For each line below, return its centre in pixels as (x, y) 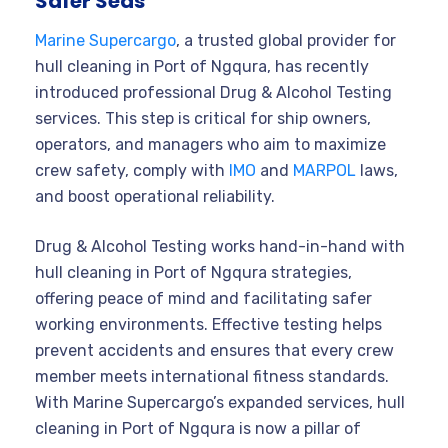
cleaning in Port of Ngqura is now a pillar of (198, 428)
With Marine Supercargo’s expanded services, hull (220, 402)
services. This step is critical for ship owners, (203, 118)
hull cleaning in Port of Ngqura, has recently (202, 66)
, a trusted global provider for (286, 40)
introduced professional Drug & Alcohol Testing (213, 92)
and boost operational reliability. (155, 196)
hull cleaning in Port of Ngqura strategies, (193, 272)
